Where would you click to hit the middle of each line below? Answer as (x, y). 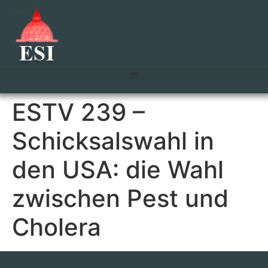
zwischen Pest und (120, 198)
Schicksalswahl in (113, 141)
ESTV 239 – (78, 112)
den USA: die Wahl (118, 169)
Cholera (57, 227)
